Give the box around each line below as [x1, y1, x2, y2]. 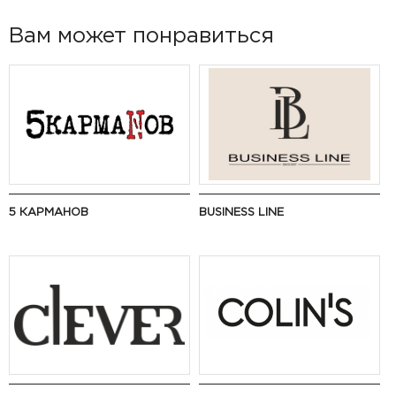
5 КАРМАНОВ [9, 204, 88, 218]
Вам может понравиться [9, 22, 274, 49]
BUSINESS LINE [198, 204, 284, 218]
